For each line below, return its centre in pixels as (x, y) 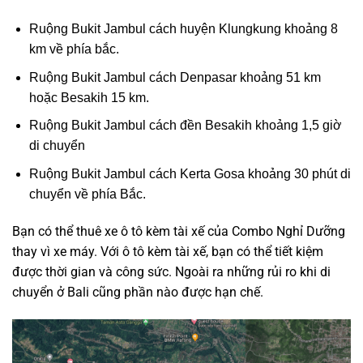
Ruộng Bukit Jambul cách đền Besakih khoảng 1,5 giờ (185, 126)
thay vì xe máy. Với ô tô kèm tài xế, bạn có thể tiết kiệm (168, 251)
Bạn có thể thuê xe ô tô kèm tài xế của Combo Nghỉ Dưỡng (179, 231)
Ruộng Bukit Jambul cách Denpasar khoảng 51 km (175, 77)
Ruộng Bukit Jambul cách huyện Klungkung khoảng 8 (183, 29)
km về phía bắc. (74, 49)
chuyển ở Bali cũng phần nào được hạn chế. (138, 292)
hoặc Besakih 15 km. (89, 97)
